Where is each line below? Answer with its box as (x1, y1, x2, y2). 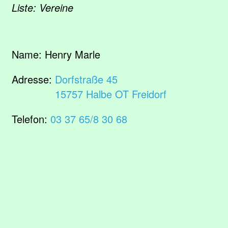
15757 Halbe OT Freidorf (55, 87, 166, 101)
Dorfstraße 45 (55, 72, 118, 87)
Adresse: (12, 72, 55, 87)
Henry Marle (45, 47, 100, 62)
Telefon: (12, 111, 50, 126)
